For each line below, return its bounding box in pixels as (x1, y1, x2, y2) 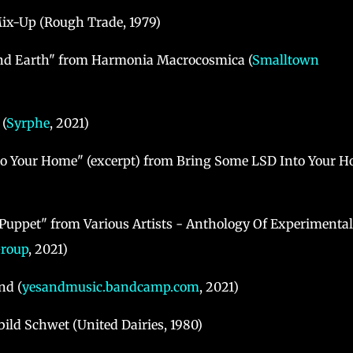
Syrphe (6, 115, 50, 132)
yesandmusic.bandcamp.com (21, 279, 199, 295)
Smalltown (251, 52, 319, 69)
